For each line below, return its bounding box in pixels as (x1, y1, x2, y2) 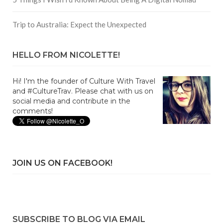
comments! (12, 107, 53, 115)
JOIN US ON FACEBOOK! (12, 158, 112, 168)
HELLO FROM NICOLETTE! (12, 50, 120, 60)
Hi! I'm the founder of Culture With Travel (12, 77, 155, 86)
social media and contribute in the (12, 97, 130, 106)
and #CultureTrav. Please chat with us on (12, 87, 153, 96)
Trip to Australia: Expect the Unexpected (12, 20, 146, 29)
